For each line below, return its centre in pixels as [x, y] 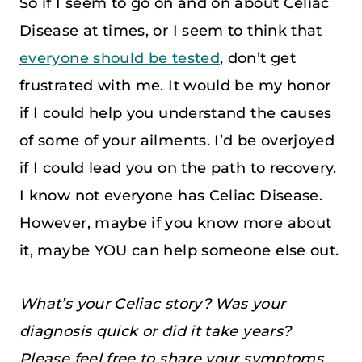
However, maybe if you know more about [176, 223]
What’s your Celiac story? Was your [153, 303]
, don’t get [258, 58]
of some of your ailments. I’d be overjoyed [177, 140]
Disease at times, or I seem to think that [171, 30]
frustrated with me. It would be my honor [175, 85]
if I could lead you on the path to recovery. [178, 168]
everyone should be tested [120, 58]
